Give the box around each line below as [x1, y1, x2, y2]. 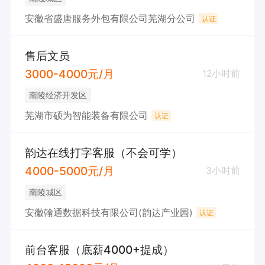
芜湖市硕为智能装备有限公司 [24, 109, 148, 121]
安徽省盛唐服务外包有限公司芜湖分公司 [24, 12, 195, 24]
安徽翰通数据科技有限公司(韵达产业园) [24, 206, 193, 218]
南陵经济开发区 [28, 90, 87, 101]
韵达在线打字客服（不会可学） [24, 146, 182, 160]
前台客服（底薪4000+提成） [24, 243, 174, 257]
